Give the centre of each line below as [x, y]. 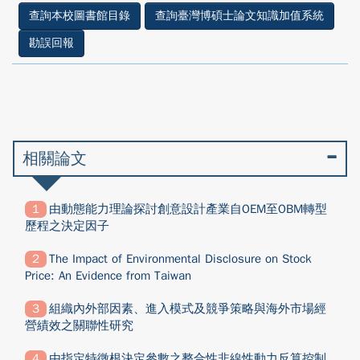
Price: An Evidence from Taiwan [108, 276]
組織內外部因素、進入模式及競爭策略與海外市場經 [188, 309]
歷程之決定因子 [67, 226]
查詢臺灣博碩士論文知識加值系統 [239, 16]
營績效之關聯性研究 [79, 325]
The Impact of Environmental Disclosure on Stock [180, 259]
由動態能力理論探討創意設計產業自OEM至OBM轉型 [188, 209]
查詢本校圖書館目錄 [80, 16]
